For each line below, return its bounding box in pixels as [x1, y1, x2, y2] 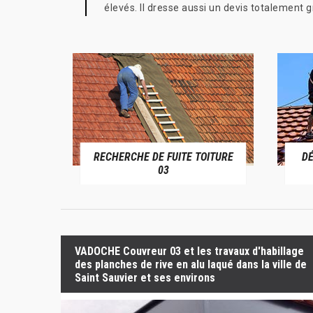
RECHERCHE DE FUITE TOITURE [93, 150, 233, 163]
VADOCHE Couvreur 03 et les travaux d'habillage [75, 244, 304, 258]
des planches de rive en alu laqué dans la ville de [75, 257, 307, 271]
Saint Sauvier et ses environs [75, 270, 215, 284]
